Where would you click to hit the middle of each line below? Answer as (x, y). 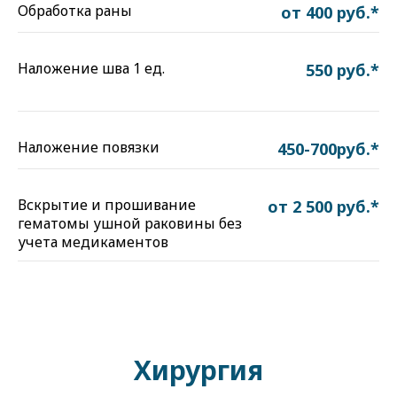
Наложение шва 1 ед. (91, 68)
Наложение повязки (89, 147)
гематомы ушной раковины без (130, 223)
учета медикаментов (93, 242)
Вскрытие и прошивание (107, 205)
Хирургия (198, 370)
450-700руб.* (328, 149)
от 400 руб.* (330, 12)
